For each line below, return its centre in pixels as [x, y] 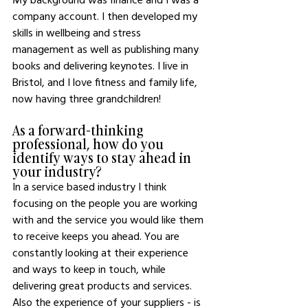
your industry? [57, 171]
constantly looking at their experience [102, 252]
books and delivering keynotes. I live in [102, 65]
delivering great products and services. [103, 285]
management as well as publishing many [107, 48]
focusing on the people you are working [106, 202]
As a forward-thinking [79, 130]
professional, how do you [89, 143]
